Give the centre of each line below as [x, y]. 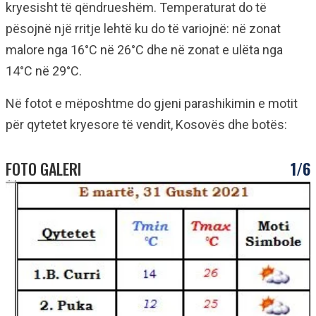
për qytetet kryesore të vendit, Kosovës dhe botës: [146, 124]
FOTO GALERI [43, 169]
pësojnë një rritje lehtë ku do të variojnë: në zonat [143, 29]
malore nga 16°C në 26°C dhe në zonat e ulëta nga [144, 50]
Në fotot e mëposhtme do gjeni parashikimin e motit [152, 103]
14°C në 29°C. [44, 71]
